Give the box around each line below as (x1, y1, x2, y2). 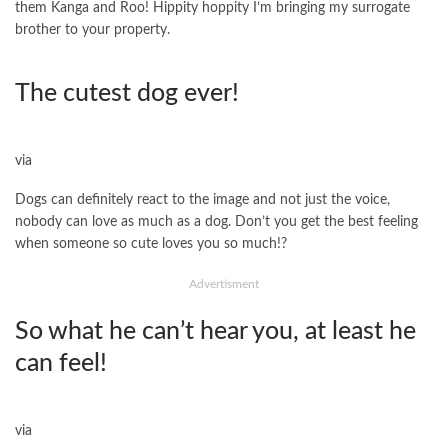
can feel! (15, 350, 107, 376)
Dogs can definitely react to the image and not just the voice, (15, 192, 390, 207)
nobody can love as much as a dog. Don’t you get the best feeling (15, 214, 418, 229)
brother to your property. (15, 22, 170, 37)
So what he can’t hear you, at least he (15, 318, 416, 344)
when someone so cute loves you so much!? (15, 236, 287, 251)
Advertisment (189, 277, 259, 290)
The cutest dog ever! (15, 80, 239, 106)
